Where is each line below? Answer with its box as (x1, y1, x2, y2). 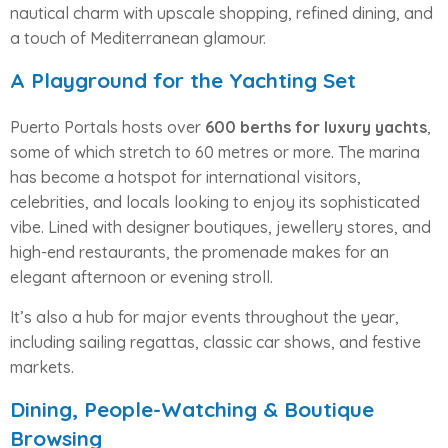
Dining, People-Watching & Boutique (10, 395, 374, 422)
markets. (10, 356, 74, 377)
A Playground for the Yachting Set (10, 66, 356, 93)
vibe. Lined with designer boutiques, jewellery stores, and (10, 216, 431, 237)
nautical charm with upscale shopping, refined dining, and (10, 2, 433, 23)
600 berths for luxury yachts (205, 116, 427, 137)
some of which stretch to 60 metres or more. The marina (10, 141, 420, 162)
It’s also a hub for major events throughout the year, (10, 306, 399, 327)
